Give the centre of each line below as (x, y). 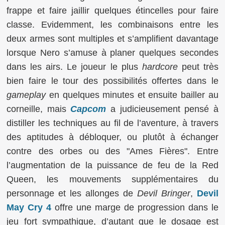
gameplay (26, 95)
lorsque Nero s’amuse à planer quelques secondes (113, 52)
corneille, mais (39, 109)
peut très (198, 67)
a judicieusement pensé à (162, 109)
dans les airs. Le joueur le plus (74, 67)
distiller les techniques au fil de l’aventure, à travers (113, 123)
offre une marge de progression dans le (135, 207)
